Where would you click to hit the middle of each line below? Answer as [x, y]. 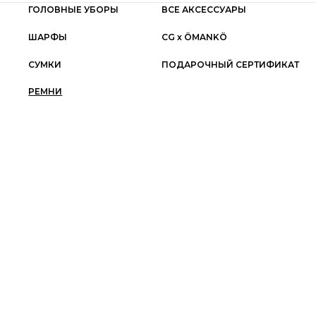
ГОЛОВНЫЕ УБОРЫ [74, 9]
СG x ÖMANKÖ [194, 37]
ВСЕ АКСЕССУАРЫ [203, 9]
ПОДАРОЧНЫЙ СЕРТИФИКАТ [230, 64]
